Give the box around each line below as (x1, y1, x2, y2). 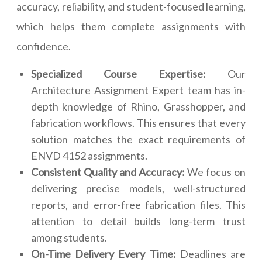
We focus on (185, 166, 246, 179)
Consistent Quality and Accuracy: (31, 166, 185, 179)
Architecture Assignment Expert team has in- (31, 84, 246, 97)
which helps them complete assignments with (16, 20, 246, 33)
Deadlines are (175, 247, 246, 261)
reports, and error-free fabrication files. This (31, 198, 246, 212)
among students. (31, 231, 107, 244)
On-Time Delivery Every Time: (31, 247, 176, 261)
